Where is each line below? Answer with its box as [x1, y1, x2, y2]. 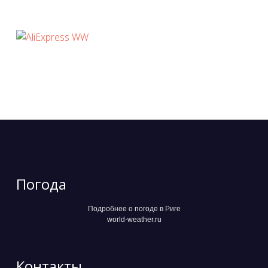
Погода [16, 173, 66, 194]
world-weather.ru [106, 215, 162, 224]
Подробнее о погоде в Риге [87, 204, 181, 213]
